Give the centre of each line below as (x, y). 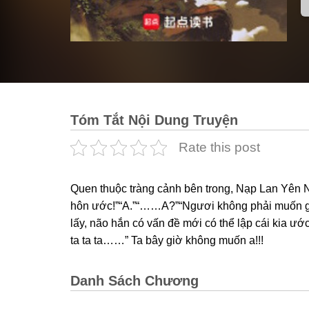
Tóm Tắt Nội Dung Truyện (154, 120)
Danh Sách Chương (134, 281)
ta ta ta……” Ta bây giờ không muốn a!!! (167, 241)
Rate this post (219, 148)
